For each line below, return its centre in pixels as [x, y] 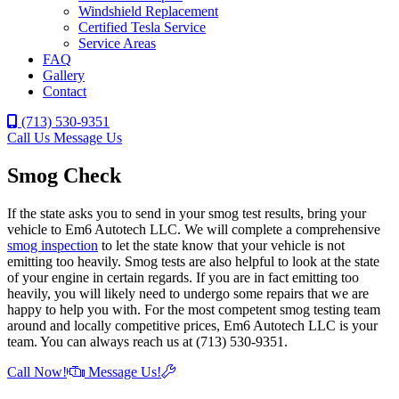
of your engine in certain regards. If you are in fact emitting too [183, 277]
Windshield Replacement [148, 11]
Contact [65, 91]
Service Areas [117, 43]
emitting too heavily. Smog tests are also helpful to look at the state [193, 261]
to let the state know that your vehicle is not [221, 245]
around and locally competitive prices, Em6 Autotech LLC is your [192, 325]
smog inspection [53, 245]
